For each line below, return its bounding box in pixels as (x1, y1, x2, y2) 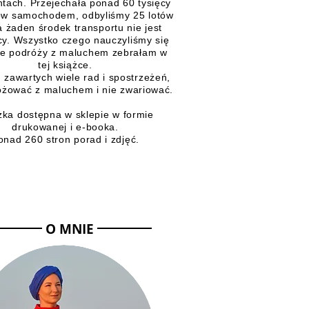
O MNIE (42, 219, 97, 238)
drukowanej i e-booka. (12, 121, 119, 132)
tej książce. (38, 59, 92, 70)
